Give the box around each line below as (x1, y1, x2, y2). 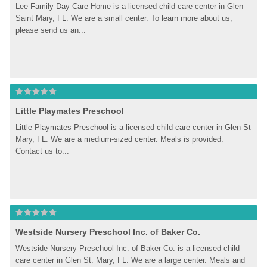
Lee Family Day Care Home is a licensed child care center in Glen (15, 2, 244, 11)
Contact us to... (15, 147, 70, 156)
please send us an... (15, 26, 86, 35)
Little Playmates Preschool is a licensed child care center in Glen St (15, 123, 252, 132)
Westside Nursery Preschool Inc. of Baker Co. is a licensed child (15, 244, 240, 253)
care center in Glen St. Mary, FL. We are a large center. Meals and (15, 256, 246, 265)
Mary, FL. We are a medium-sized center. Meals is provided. (15, 135, 224, 144)
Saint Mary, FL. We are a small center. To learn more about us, (15, 14, 233, 23)
